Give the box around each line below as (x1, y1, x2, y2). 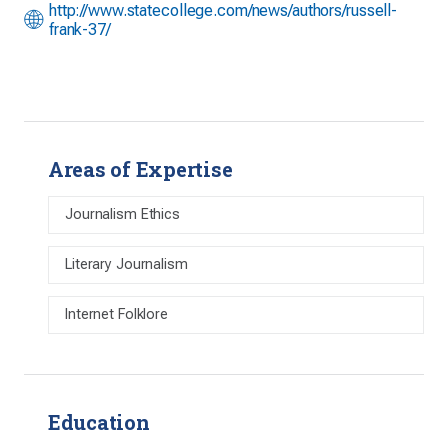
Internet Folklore (65, 306, 168, 323)
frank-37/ (48, 20, 111, 39)
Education (48, 409, 150, 435)
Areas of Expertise (48, 156, 233, 182)
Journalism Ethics (65, 206, 180, 223)
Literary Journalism (65, 256, 188, 273)
